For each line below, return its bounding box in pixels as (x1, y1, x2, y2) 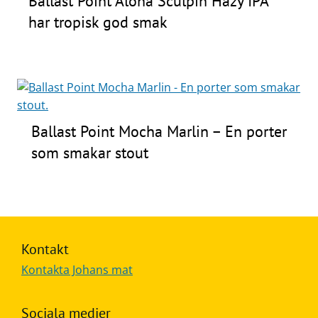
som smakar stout (31, 142, 149, 163)
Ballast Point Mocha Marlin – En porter (31, 121, 287, 141)
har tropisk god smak (28, 11, 168, 32)
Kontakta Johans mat (21, 261, 133, 278)
